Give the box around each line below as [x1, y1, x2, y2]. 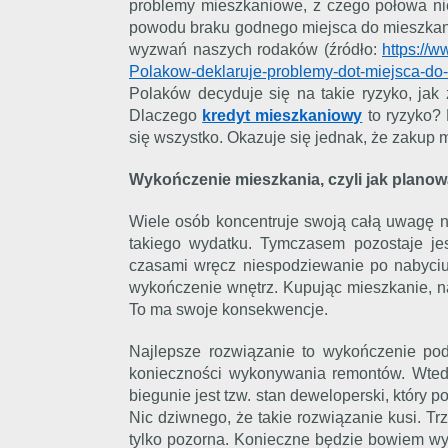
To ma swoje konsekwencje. [129, 301, 328, 318]
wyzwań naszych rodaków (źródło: [129, 41, 382, 58]
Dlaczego [129, 107, 203, 124]
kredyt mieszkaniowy [202, 107, 363, 124]
